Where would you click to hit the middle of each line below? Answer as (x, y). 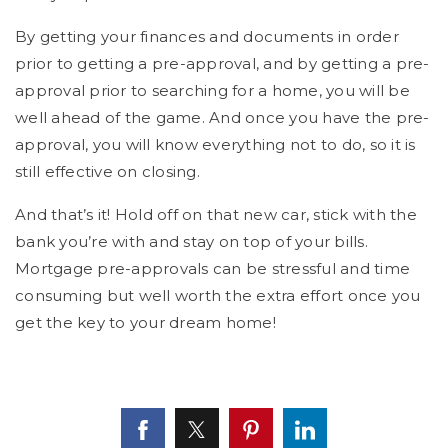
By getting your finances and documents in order (207, 37)
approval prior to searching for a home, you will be (212, 91)
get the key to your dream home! (145, 323)
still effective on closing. (107, 172)
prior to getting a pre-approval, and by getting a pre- (222, 64)
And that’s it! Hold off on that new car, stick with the (216, 215)
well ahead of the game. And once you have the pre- (222, 118)
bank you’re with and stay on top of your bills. (191, 242)
